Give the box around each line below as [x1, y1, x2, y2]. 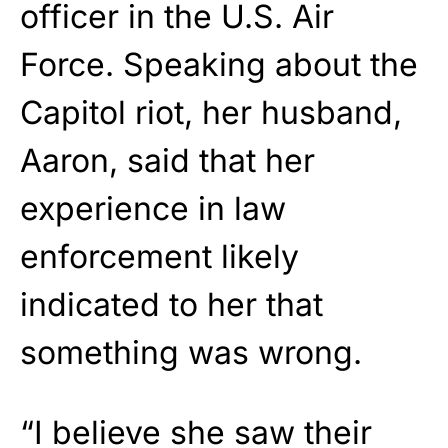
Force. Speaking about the [20, 44, 418, 84]
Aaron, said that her [20, 140, 315, 180]
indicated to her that [20, 284, 323, 324]
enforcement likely [20, 236, 299, 276]
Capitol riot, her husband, [20, 92, 402, 132]
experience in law [20, 188, 286, 228]
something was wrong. [20, 332, 362, 372]
